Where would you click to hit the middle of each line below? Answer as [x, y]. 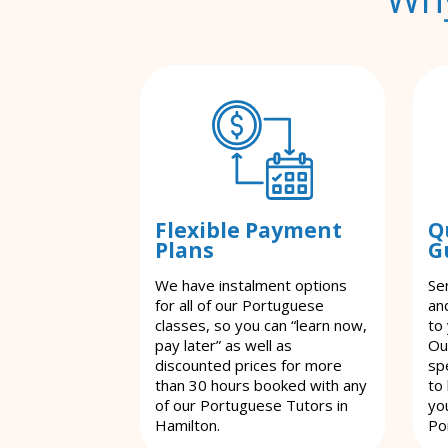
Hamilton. [187, 425]
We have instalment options [251, 285]
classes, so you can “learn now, [261, 325]
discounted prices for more [248, 365]
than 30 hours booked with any [261, 385]
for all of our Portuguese [239, 305]
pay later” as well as [223, 345]
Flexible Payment [248, 230]
